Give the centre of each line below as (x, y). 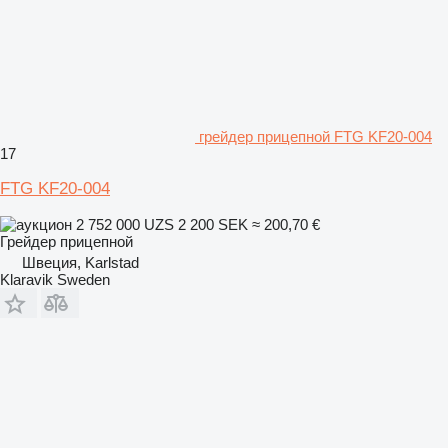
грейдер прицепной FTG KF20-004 (315, 136)
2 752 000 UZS (125, 224)
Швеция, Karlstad (80, 262)
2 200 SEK (213, 224)
